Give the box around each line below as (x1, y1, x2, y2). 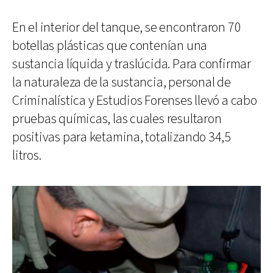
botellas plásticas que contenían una (12, 37, 208, 55)
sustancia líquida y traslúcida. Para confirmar (12, 55, 251, 73)
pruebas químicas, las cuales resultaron (12, 110, 222, 128)
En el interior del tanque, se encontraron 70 (12, 18, 241, 37)
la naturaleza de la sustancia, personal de (12, 73, 231, 91)
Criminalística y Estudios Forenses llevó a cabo (12, 91, 257, 110)
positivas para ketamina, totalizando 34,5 (12, 128, 231, 146)
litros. (12, 146, 41, 165)
